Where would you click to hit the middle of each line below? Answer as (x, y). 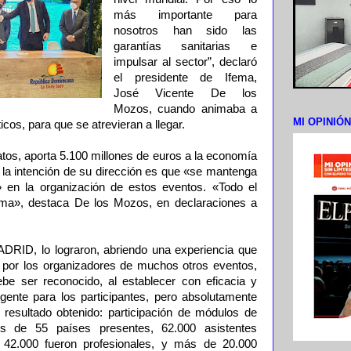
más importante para (185, 15)
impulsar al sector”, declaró (185, 62)
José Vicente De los (185, 93)
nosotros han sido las (185, 31)
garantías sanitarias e (185, 46)
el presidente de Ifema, (185, 78)
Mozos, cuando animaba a (185, 109)
